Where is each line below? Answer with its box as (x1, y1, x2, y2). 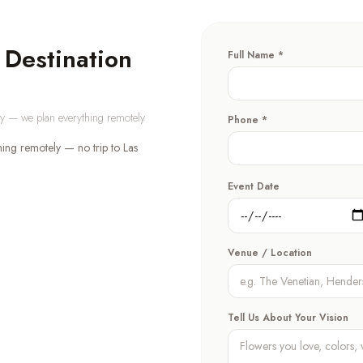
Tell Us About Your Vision (228, 310, 348, 325)
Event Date (228, 179, 280, 194)
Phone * (228, 113, 267, 127)
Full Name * (228, 48, 284, 62)
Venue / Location (228, 246, 312, 260)
